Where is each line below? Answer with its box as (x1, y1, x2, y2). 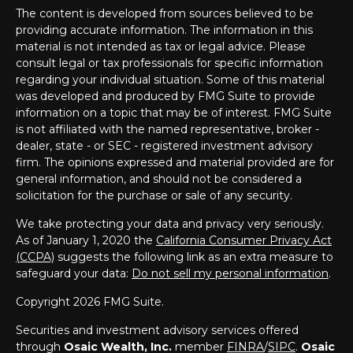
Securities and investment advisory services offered (16, 323, 299, 337)
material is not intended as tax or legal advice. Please (16, 39, 306, 54)
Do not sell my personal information (132, 266, 329, 281)
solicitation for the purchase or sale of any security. (16, 188, 292, 203)
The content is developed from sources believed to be (16, 6, 314, 20)
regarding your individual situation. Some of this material (16, 72, 325, 87)
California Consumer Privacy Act (156, 233, 332, 247)
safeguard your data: (16, 266, 132, 281)
